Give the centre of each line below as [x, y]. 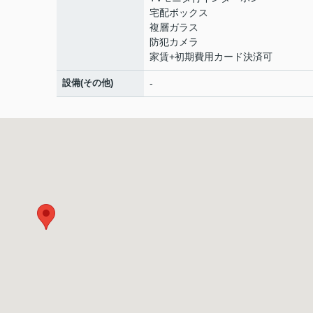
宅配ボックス [179, 13]
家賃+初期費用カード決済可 [211, 57]
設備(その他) [88, 83]
